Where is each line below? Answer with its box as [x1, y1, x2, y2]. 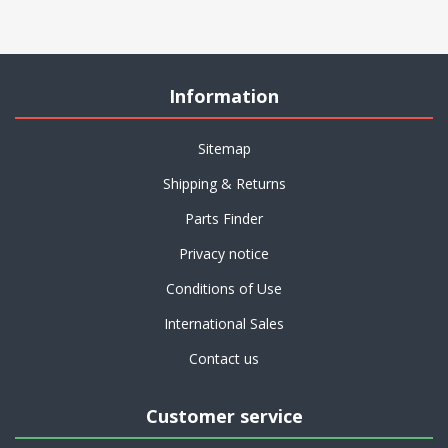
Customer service [145, 404, 303, 428]
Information [169, 84, 279, 108]
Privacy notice [179, 244, 269, 263]
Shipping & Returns [162, 174, 286, 193]
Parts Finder [185, 209, 263, 228]
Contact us [189, 349, 259, 368]
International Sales [164, 314, 284, 333]
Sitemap [197, 139, 251, 158]
